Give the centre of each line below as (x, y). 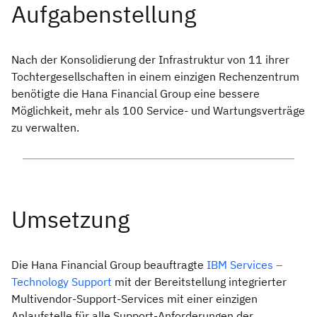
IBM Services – (244, 265)
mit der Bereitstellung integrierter (199, 282)
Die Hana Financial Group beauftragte (109, 265)
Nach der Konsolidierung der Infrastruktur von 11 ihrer (150, 60)
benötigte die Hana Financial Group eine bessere (136, 94)
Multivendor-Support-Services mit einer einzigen (134, 299)
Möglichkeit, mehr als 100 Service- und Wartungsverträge (158, 111)
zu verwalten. (45, 128)
